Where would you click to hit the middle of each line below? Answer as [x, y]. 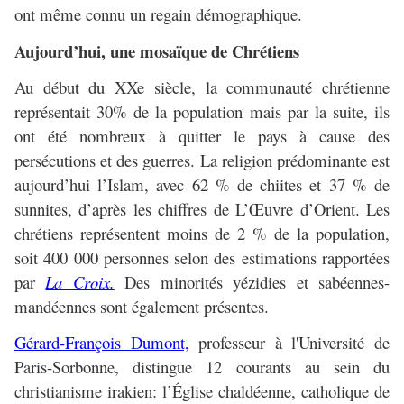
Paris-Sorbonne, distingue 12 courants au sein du [202, 367]
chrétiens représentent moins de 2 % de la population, [202, 234]
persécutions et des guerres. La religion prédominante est [202, 161]
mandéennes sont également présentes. [142, 307]
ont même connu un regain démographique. [158, 14]
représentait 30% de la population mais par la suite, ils [202, 112]
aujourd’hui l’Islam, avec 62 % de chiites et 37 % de [202, 185]
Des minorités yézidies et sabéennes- [252, 282]
